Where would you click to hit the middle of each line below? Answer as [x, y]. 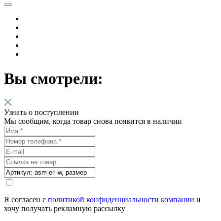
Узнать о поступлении [41, 112]
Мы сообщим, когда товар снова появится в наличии [93, 121]
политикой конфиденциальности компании [121, 200]
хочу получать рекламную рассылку [65, 209]
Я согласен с [26, 200]
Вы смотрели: [54, 78]
